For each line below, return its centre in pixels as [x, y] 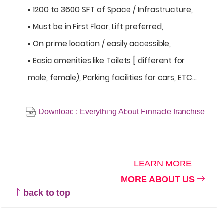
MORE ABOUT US [159, 179]
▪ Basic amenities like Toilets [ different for [106, 61]
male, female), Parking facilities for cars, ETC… [112, 78]
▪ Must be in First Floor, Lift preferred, [95, 27]
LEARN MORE [163, 164]
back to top [45, 193]
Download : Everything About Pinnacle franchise [122, 112]
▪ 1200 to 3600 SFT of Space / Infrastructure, [110, 10]
